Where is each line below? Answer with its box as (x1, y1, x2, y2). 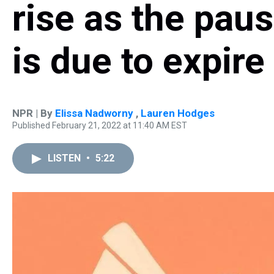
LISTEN (48, 152, 83, 164)
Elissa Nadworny (55, 107, 136, 119)
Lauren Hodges (141, 107, 215, 119)
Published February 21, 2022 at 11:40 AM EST (12, 120, 187, 130)
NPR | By (12, 107, 55, 119)
